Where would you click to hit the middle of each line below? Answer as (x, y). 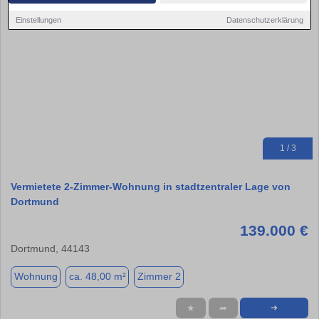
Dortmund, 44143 (50, 248)
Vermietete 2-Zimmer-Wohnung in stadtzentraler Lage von (151, 186)
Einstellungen (39, 20)
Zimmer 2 (159, 277)
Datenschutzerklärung (265, 20)
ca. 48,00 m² (97, 277)
